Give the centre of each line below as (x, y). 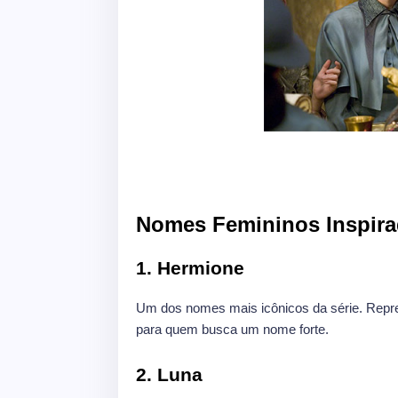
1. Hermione (190, 268)
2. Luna (169, 375)
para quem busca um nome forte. (232, 330)
